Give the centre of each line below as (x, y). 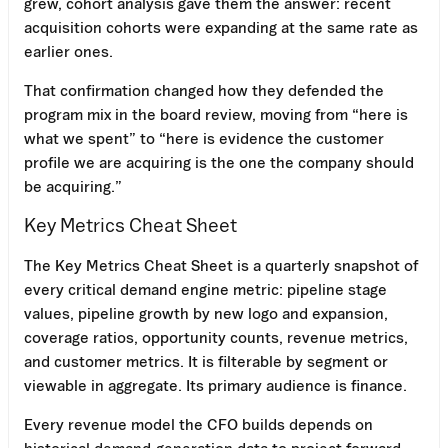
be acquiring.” (73, 185)
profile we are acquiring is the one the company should (219, 161)
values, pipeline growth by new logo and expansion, (206, 312)
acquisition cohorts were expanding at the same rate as (221, 26)
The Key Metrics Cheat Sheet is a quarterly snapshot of (221, 264)
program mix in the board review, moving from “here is (216, 113)
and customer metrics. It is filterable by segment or (206, 360)
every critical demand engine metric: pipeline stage (205, 288)
